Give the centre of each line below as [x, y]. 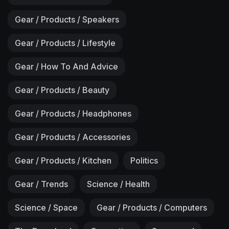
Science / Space [46, 207]
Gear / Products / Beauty [62, 90]
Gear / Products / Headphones [73, 113]
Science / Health [118, 184]
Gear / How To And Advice [66, 66]
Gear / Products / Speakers [67, 19]
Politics [144, 160]
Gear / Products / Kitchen [63, 160]
